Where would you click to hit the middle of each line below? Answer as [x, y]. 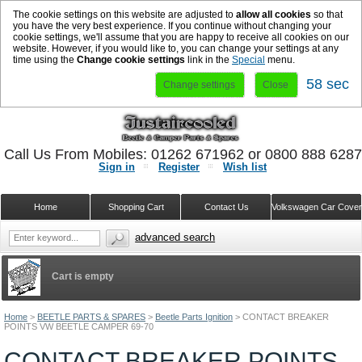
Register [179, 167]
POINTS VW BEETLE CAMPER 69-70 [79, 326]
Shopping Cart [136, 207]
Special [248, 60]
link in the [208, 60]
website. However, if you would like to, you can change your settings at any [176, 48]
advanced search [175, 237]
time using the [45, 60]
